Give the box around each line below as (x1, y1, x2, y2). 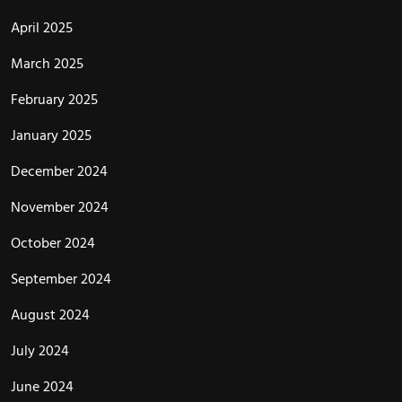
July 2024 (11, 341, 69, 362)
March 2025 (11, 54, 83, 74)
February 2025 (11, 90, 98, 110)
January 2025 (11, 126, 92, 146)
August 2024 (11, 305, 90, 326)
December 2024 (11, 162, 108, 182)
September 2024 (11, 269, 111, 290)
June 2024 (11, 377, 74, 398)
